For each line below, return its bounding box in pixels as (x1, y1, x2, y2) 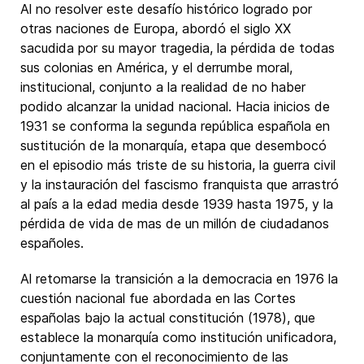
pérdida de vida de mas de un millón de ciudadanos (20, 215, 329, 232)
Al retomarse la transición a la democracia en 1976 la (20, 271, 338, 287)
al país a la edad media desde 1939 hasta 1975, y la (20, 196, 333, 212)
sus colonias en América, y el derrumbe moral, (20, 59, 292, 76)
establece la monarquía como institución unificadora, (20, 329, 336, 345)
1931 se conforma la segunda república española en (20, 118, 330, 134)
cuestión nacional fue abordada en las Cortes (20, 290, 296, 306)
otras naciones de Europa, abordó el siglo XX (20, 20, 291, 37)
